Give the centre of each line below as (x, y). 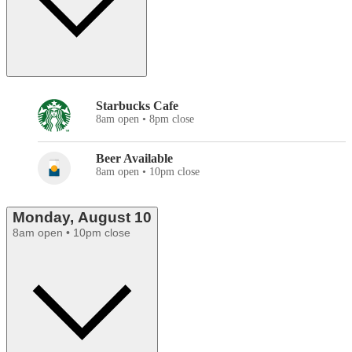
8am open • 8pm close (145, 119)
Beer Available (134, 159)
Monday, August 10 (82, 218)
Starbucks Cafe (137, 106)
